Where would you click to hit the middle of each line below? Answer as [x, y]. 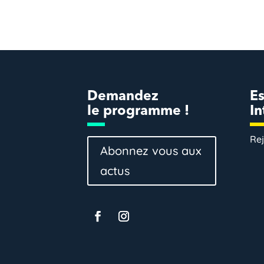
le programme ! [138, 112]
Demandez [123, 97]
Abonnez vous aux [151, 151]
